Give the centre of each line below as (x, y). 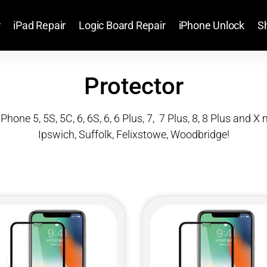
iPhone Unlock (211, 25)
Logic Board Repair (122, 25)
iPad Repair (40, 25)
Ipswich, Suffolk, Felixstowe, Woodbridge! (133, 135)
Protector (133, 86)
